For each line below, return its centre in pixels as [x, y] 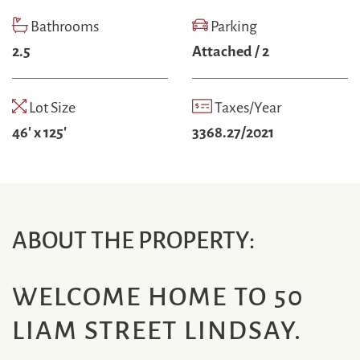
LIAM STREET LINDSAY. [157, 328]
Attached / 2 [231, 49]
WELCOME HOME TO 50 [158, 294]
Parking [233, 25]
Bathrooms [63, 25]
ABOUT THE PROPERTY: [133, 238]
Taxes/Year [247, 106]
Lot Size [51, 106]
